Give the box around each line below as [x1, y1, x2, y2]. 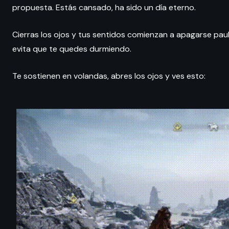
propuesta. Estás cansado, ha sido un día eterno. [12, 2, 196, 13]
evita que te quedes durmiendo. [12, 43, 131, 54]
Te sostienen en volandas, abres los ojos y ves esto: [12, 70, 205, 81]
